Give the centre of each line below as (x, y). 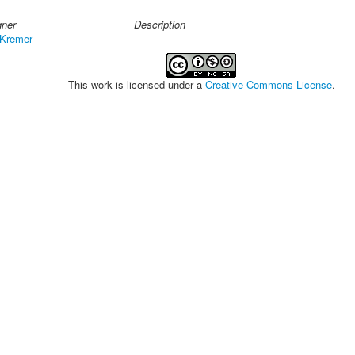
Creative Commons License (268, 84)
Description (160, 24)
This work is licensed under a (136, 84)
